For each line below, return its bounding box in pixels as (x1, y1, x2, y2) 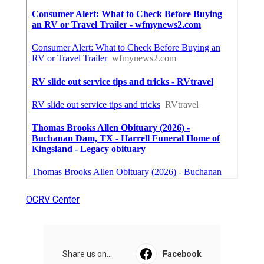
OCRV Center (26, 193, 80, 205)
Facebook (163, 249, 202, 259)
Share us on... (62, 249, 112, 259)
